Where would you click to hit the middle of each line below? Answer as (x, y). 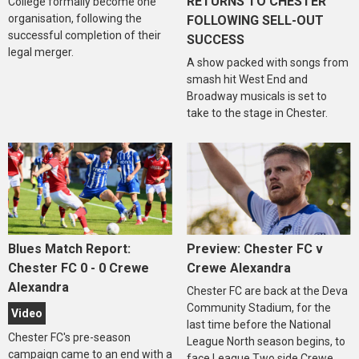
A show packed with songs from (267, 62)
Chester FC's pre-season (69, 337)
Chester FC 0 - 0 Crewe (79, 268)
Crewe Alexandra (238, 268)
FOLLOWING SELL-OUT (255, 20)
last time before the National (258, 324)
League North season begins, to (266, 341)
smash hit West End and (247, 79)
